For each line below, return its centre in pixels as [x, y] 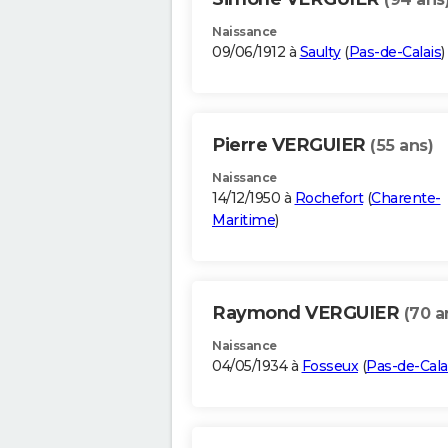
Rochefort [328, 198]
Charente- [406, 198]
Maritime [243, 220]
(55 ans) [401, 146]
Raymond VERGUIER [308, 313]
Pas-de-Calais [394, 52]
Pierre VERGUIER [291, 145]
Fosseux [329, 366]
